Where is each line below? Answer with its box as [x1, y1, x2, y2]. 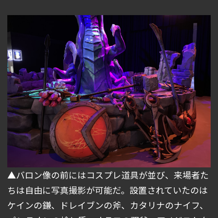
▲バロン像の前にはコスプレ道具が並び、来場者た [7, 168, 209, 182]
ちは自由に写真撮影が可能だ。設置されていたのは [7, 183, 208, 197]
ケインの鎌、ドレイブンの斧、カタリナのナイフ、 [7, 199, 208, 212]
